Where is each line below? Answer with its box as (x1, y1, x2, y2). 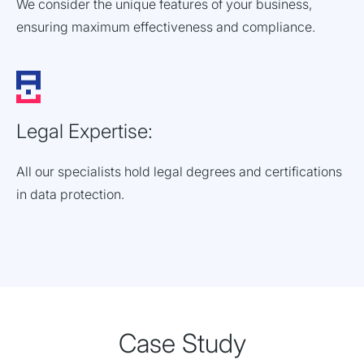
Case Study (118, 327, 246, 360)
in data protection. (16, 186, 124, 203)
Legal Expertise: (16, 119, 153, 144)
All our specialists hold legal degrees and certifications (16, 163, 342, 180)
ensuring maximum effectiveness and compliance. (16, 18, 315, 35)
